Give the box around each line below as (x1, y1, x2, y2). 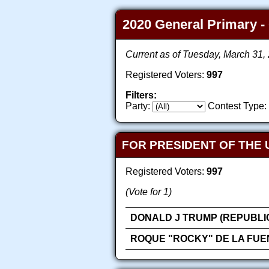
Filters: (125, 90, 157, 101)
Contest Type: (208, 101, 267, 112)
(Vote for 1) (125, 186, 172, 197)
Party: (125, 101, 150, 112)
